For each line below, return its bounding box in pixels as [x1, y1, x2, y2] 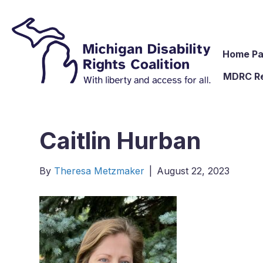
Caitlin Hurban [39, 126, 201, 155]
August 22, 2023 [157, 165, 230, 177]
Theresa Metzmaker [54, 165, 145, 177]
